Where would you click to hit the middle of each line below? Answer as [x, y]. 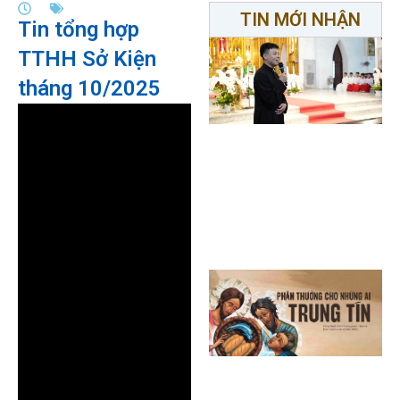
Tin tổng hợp [79, 29]
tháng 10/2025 [89, 88]
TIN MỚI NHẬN [300, 20]
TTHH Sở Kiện [87, 59]
